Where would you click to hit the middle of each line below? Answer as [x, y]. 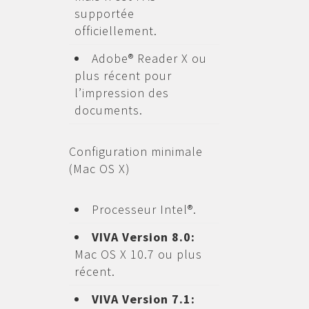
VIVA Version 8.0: [143, 237]
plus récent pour [123, 76]
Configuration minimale [136, 151]
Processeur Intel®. [144, 209]
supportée [104, 13]
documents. [108, 110]
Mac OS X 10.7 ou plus [138, 254]
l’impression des [121, 93]
